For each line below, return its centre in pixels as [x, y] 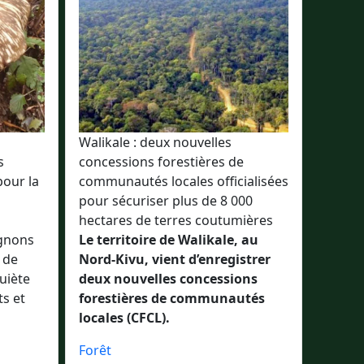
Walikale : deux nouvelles [155, 142]
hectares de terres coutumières [176, 220]
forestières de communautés [172, 298]
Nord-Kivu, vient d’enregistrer [175, 259]
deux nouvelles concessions [168, 279]
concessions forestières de [161, 162]
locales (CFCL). [124, 318]
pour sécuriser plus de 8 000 [166, 201]
